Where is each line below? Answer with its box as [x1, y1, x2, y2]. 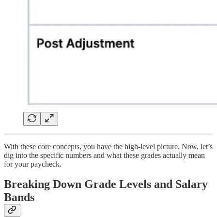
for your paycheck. [4, 159, 62, 168]
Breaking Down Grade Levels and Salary [4, 178, 208, 191]
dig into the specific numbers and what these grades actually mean [4, 151, 205, 159]
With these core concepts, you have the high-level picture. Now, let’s [4, 142, 213, 151]
